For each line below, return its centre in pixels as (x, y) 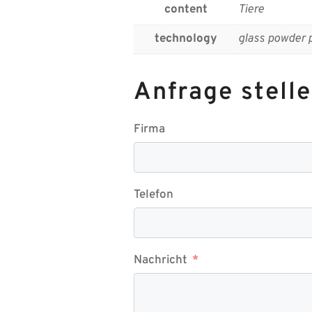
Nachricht (161, 260)
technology (186, 39)
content (186, 10)
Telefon (154, 195)
